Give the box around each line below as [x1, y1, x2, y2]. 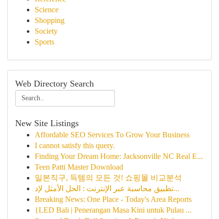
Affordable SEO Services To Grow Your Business [35, 131, 190, 139]
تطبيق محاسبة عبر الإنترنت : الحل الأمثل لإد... [174, 184, 179, 193]
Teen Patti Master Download [35, 163, 123, 171]
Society [35, 27, 58, 35]
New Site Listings [15, 118, 79, 128]
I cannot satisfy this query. [35, 141, 115, 150]
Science [35, 5, 59, 14]
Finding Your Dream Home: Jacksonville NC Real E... [35, 152, 203, 160]
